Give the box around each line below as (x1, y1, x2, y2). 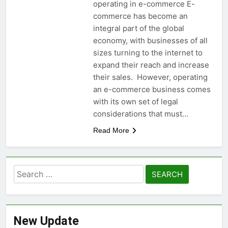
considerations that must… (93, 108, 188, 119)
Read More (93, 126, 129, 134)
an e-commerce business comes (93, 84, 211, 94)
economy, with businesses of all (93, 35, 208, 45)
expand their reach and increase (93, 60, 209, 70)
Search (13, 165, 43, 177)
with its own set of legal (93, 96, 178, 106)
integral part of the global (93, 23, 184, 33)
